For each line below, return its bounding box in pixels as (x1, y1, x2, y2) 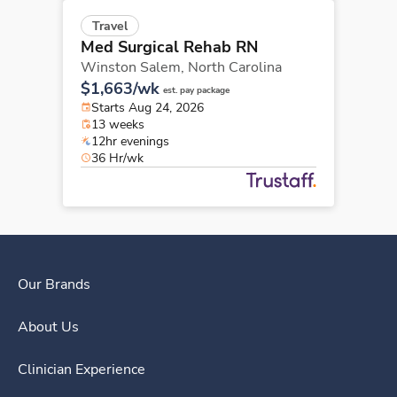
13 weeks (91, 115, 144, 133)
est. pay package (163, 83, 230, 97)
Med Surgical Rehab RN (81, 35, 258, 58)
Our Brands (18, 274, 90, 294)
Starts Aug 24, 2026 (91, 98, 204, 116)
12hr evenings (91, 132, 169, 150)
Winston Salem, (81, 57, 188, 77)
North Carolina (188, 57, 282, 77)
